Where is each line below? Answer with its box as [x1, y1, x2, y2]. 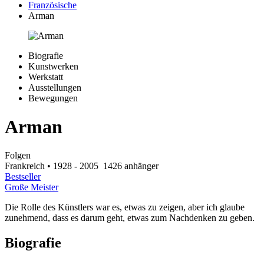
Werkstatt [28, 71, 63, 82]
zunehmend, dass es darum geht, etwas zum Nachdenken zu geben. [5, 213, 255, 223]
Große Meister [5, 182, 58, 193]
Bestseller [5, 171, 41, 182]
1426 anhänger [101, 161, 159, 171]
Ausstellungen [28, 82, 81, 93]
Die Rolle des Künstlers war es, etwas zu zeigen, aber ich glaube [5, 202, 245, 213]
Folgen [5, 150, 31, 161]
